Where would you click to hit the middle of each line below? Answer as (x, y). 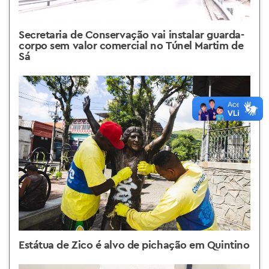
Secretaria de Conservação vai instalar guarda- (131, 35)
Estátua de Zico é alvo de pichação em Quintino (134, 244)
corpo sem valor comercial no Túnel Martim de (131, 46)
